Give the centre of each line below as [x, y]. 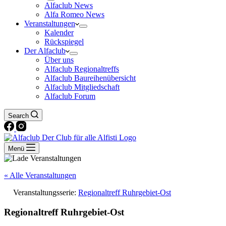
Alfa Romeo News [74, 14]
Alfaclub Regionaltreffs [82, 69]
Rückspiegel [64, 42]
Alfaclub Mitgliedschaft [82, 87]
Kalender [59, 33]
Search [18, 116]
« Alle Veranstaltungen [40, 175]
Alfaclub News [69, 5]
